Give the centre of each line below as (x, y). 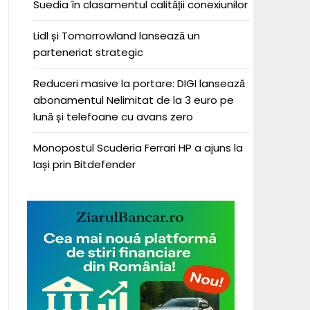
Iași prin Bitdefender (84, 164)
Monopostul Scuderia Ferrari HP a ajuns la (138, 148)
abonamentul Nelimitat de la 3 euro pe (133, 100)
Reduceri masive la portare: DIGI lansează (139, 83)
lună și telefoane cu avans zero (113, 117)
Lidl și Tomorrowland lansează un (116, 36)
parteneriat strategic (88, 52)
